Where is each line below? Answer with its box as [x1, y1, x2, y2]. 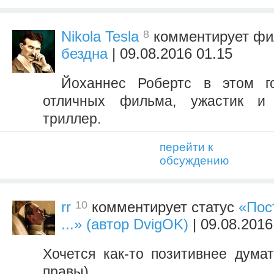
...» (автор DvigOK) [61, 216, 188, 233]
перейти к [160, 141, 213, 154]
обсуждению [160, 154, 229, 168]
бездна [61, 45, 108, 62]
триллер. [43, 111, 101, 127]
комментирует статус [87, 199, 239, 216]
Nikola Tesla [61, 28, 139, 45]
